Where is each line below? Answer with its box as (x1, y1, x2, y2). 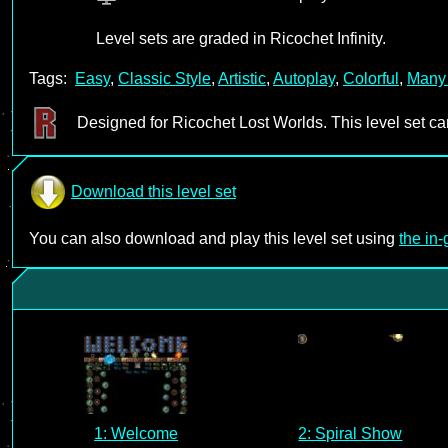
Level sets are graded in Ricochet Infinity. (96, 30, 386, 47)
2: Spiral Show (298, 425, 403, 442)
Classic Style (118, 70, 211, 87)
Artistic (218, 70, 266, 87)
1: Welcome (94, 425, 179, 442)
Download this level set (71, 183, 236, 200)
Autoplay (273, 70, 335, 87)
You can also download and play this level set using (29, 230, 399, 247)
